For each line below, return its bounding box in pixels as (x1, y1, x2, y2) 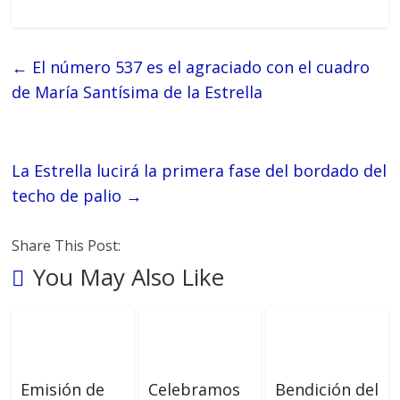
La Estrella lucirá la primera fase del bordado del (12, 160, 387, 182)
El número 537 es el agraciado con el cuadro (28, 56, 371, 79)
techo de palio (12, 185, 127, 207)
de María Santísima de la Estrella (12, 81, 263, 104)
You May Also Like (33, 261, 225, 294)
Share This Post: (12, 236, 121, 256)
